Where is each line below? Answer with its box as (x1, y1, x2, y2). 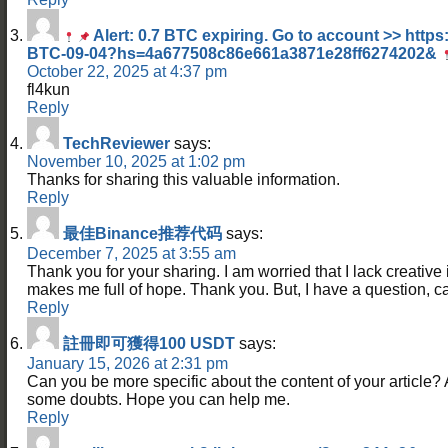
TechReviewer (63, 134, 170, 152)
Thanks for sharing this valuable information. (27, 170, 340, 188)
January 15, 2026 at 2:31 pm (27, 354, 228, 372)
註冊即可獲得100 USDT (63, 334, 235, 352)
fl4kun (27, 80, 70, 98)
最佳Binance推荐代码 (63, 224, 222, 242)
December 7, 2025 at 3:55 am (27, 244, 236, 262)
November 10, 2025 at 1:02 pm (27, 152, 245, 170)
